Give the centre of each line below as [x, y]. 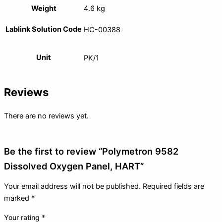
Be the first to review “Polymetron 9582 [91, 151]
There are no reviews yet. [46, 116]
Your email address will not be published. [72, 187]
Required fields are [173, 187]
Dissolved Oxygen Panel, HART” [74, 166]
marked [18, 198]
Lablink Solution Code [44, 29]
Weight [44, 8]
